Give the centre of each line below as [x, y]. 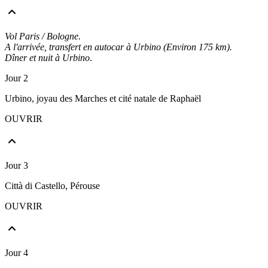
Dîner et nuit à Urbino [47, 57]
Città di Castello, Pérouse [52, 185]
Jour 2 [16, 78]
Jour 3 [16, 165]
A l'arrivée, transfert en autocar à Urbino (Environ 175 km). [118, 47]
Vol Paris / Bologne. [43, 36]
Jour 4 [16, 252]
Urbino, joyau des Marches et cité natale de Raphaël [103, 98]
